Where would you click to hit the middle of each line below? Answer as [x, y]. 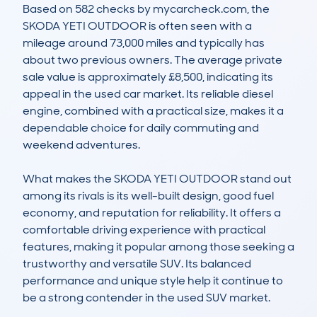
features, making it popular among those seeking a [158, 247]
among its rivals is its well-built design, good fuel [148, 196]
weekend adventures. [81, 145]
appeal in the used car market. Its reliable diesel [148, 94]
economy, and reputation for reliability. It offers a [152, 213]
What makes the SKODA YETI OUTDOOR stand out [157, 179]
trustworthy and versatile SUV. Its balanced [137, 264]
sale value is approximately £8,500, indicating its [148, 77]
